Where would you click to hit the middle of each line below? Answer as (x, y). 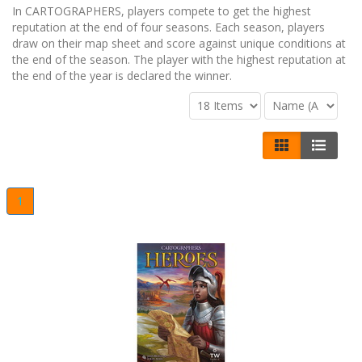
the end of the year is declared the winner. (122, 76)
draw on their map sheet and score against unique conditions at (179, 44)
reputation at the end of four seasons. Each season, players (168, 27)
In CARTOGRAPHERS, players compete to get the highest (162, 11)
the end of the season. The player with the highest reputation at (179, 60)
